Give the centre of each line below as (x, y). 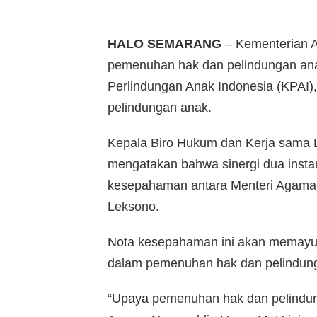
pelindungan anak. (160, 108)
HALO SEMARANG (165, 44)
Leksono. (133, 207)
